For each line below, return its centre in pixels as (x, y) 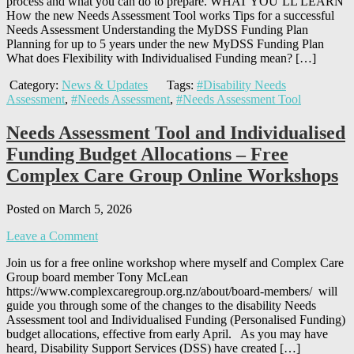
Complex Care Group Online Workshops (172, 175)
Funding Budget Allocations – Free (147, 154)
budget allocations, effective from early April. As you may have (167, 333)
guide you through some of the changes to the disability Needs (161, 305)
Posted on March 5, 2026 (69, 209)
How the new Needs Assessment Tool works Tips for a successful (170, 15)
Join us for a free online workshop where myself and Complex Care (175, 262)
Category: (34, 85)
